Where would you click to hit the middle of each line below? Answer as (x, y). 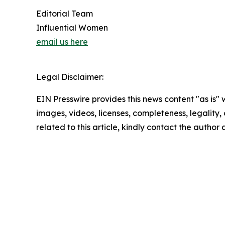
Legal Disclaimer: (70, 77)
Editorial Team (65, 14)
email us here (62, 42)
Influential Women (72, 28)
